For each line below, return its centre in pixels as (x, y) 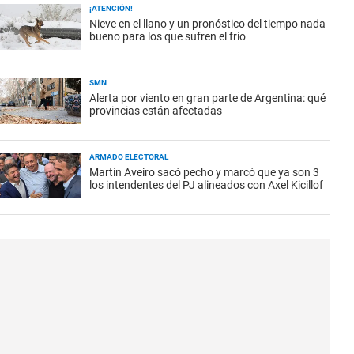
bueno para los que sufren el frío (168, 36)
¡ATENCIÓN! (111, 8)
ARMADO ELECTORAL (129, 157)
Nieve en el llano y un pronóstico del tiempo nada (207, 24)
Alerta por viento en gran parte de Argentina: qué (207, 98)
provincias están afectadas (156, 111)
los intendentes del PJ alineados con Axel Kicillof (206, 185)
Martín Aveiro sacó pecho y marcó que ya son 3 (204, 172)
